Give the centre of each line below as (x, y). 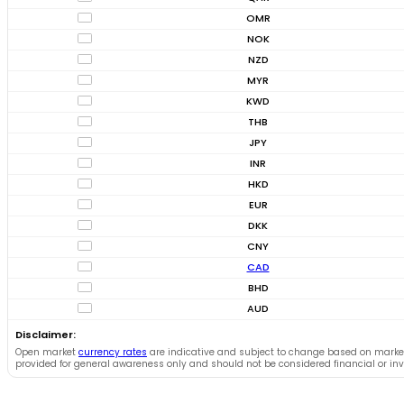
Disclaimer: (46, 334)
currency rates (113, 352)
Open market (47, 352)
